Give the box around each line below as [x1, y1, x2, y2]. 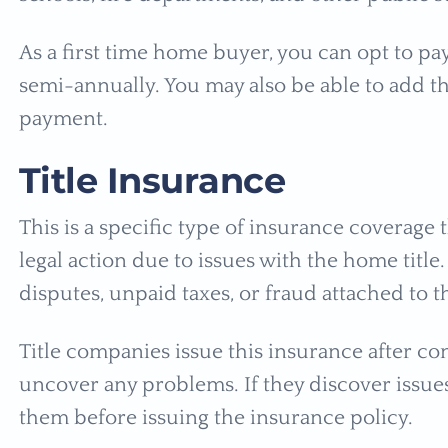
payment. [18, 106, 113, 130]
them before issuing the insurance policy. [18, 405, 418, 429]
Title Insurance [18, 158, 295, 202]
